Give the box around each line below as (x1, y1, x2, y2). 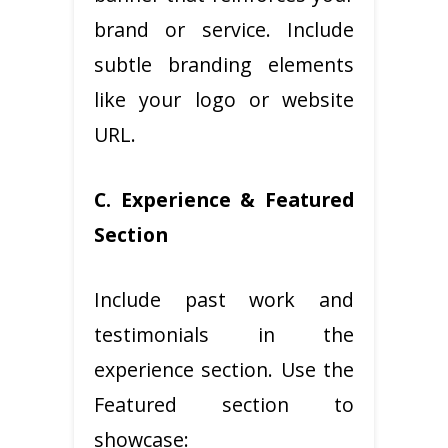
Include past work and (94, 285, 354, 313)
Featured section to (94, 390, 354, 418)
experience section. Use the (94, 355, 354, 383)
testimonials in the (94, 320, 354, 348)
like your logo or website (94, 85, 354, 113)
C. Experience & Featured (94, 185, 354, 213)
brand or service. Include (94, 15, 354, 43)
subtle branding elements (94, 50, 354, 78)
